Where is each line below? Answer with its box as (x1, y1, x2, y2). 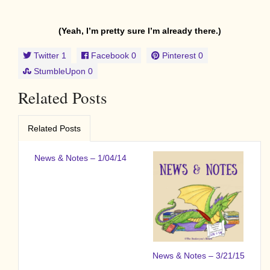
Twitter (34, 50, 59, 60)
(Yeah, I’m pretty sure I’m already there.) (58, 25, 221, 36)
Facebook (91, 50, 129, 60)
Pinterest (162, 50, 196, 60)
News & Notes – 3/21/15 (152, 250, 245, 260)
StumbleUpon (34, 66, 86, 76)
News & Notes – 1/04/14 (34, 152, 127, 163)
